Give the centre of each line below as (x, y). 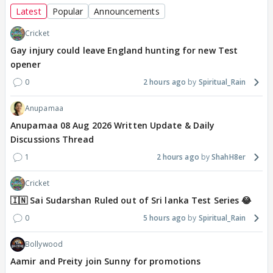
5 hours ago (165, 218)
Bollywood (44, 244)
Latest (29, 12)
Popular (68, 12)
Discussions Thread (52, 140)
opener (26, 65)
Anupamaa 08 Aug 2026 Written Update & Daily (113, 126)
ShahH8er (229, 157)
